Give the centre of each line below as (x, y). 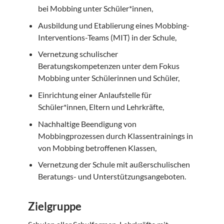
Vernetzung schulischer (78, 54)
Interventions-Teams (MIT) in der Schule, (107, 37)
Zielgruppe (55, 206)
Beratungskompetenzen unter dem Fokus (109, 66)
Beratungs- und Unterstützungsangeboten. (112, 176)
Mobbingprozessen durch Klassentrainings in (115, 135)
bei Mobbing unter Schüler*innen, (95, 8)
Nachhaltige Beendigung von (87, 123)
